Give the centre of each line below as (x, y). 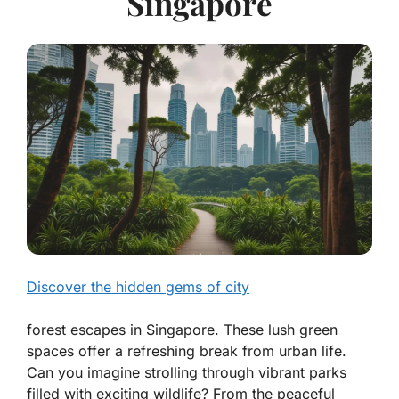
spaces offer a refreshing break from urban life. (187, 351)
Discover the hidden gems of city (138, 287)
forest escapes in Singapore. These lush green (182, 330)
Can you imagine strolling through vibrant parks (187, 373)
